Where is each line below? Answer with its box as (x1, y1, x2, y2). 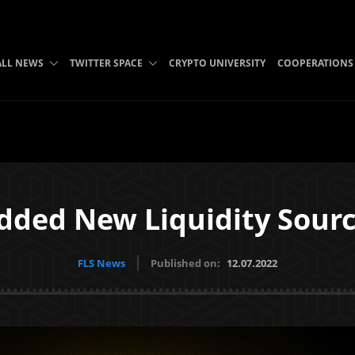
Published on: (151, 256, 223, 270)
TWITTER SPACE (69, 56, 143, 70)
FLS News (78, 256, 125, 270)
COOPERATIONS (277, 56, 353, 70)
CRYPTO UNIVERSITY (168, 56, 265, 70)
